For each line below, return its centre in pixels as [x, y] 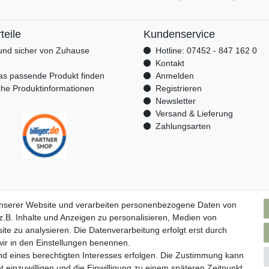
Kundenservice [179, 35]
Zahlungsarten [183, 126]
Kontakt [170, 63]
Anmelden [174, 76]
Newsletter [175, 101]
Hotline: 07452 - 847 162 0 [206, 51]
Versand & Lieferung [194, 114]
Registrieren [178, 89]
